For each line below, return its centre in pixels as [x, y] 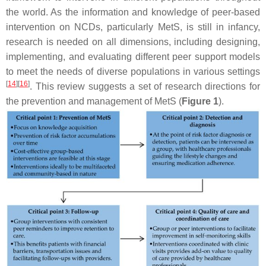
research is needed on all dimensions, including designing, [133, 42]
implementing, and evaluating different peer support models [133, 57]
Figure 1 [200, 101]
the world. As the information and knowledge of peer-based [133, 12]
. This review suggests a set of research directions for [145, 86]
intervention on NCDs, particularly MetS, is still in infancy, [133, 27]
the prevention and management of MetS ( [94, 101]
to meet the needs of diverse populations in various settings [133, 72]
